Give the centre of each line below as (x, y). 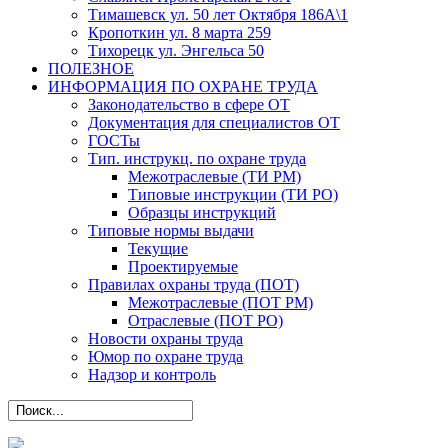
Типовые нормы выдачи (171, 230)
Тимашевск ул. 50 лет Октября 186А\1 (218, 14)
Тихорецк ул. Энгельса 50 (176, 50)
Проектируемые (183, 266)
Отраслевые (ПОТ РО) (205, 320)
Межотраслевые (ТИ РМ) (214, 176)
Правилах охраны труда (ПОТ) (193, 284)
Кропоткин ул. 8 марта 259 (179, 32)
